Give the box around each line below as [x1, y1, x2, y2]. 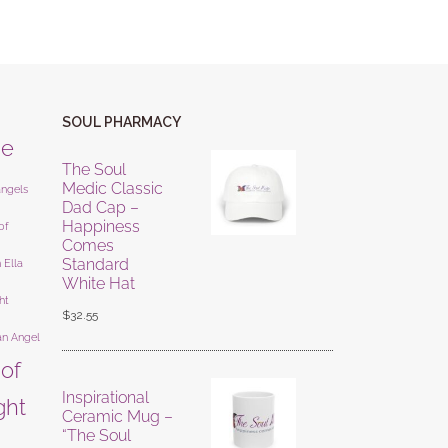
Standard [61, 255, 129, 274]
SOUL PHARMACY [61, 114, 181, 130]
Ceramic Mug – [61, 407, 173, 426]
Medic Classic [61, 179, 163, 198]
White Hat [61, 274, 135, 293]
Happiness [61, 217, 140, 236]
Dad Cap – [61, 198, 139, 217]
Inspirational [61, 388, 149, 407]
